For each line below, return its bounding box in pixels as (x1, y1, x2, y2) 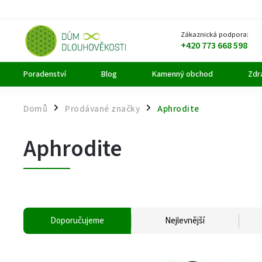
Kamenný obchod (152, 68, 213, 80)
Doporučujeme (50, 215, 104, 227)
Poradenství (23, 68, 66, 80)
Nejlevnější (165, 215, 205, 227)
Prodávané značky (65, 102, 140, 115)
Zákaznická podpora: (181, 29, 249, 40)
